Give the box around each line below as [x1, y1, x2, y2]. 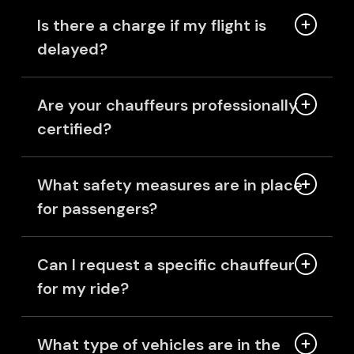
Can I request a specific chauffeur [36, 254, 295, 276]
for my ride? [36, 278, 129, 299]
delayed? [36, 39, 107, 60]
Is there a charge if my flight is [36, 15, 266, 36]
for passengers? [36, 198, 157, 220]
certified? [36, 119, 111, 140]
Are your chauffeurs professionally [36, 95, 298, 116]
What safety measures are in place [36, 175, 303, 196]
